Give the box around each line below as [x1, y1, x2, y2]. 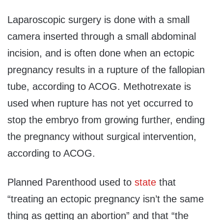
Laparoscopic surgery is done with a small [7, 14, 190, 25]
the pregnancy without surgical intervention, [7, 131, 196, 142]
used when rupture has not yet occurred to [7, 97, 193, 109]
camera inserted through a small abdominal [7, 30, 196, 42]
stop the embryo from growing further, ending [7, 114, 205, 125]
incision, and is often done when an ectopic [7, 47, 194, 58]
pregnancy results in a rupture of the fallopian [7, 64, 205, 75]
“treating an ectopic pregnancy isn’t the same [7, 193, 204, 204]
